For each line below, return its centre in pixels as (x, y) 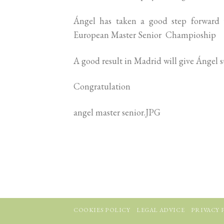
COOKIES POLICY (102, 210)
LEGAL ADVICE (160, 210)
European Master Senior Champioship (145, 35)
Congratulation (102, 86)
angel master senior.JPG (117, 112)
